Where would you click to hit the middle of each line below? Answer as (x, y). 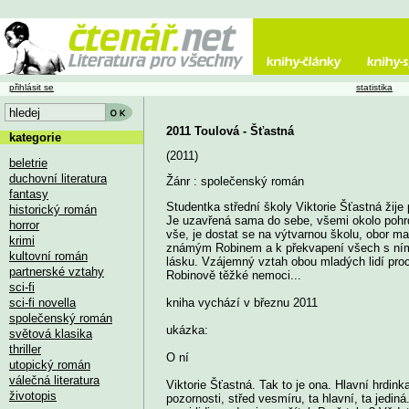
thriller (25, 349)
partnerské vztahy (57, 271)
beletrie (28, 163)
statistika (374, 87)
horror (24, 225)
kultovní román (48, 256)
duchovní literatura (58, 178)
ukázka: (187, 330)
